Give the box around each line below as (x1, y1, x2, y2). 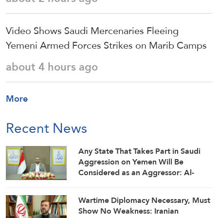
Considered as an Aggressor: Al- (78, 165, 195, 180)
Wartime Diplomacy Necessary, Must (78, 193, 211, 207)
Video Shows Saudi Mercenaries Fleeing (6, 21, 179, 40)
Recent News (6, 115, 87, 141)
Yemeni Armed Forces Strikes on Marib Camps (6, 36, 207, 54)
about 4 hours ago (6, 56, 98, 77)
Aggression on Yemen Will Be (78, 154, 184, 169)
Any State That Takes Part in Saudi (78, 144, 201, 158)
